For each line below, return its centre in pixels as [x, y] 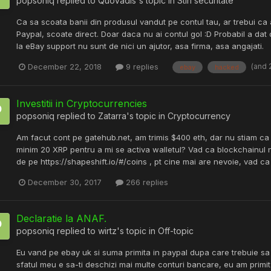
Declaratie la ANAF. [61, 219]
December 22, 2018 [65, 67]
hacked [227, 67]
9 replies [141, 67]
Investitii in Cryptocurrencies [82, 104]
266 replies [146, 182]
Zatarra [112, 116]
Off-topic [176, 231]
